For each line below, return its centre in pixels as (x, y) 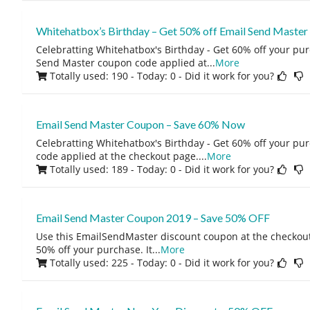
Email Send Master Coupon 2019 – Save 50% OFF (153, 218)
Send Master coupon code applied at (121, 63)
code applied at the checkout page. (117, 156)
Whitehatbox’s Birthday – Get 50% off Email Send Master (172, 31)
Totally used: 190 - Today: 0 (112, 76)
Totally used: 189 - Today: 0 (112, 169)
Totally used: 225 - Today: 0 (112, 263)
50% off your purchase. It (94, 249)
